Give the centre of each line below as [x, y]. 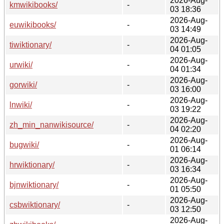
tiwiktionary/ [30, 44]
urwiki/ [21, 64]
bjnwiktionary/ [34, 184]
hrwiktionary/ [32, 164]
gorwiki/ [23, 84]
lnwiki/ [21, 104]
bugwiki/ [24, 144]
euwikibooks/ [33, 24]
